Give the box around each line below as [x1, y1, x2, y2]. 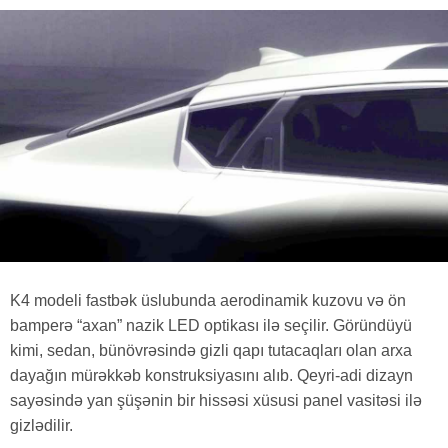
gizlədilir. [10, 417, 73, 434]
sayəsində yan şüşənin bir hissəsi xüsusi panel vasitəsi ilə [10, 392, 422, 409]
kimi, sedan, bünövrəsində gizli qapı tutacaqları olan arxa [10, 342, 412, 359]
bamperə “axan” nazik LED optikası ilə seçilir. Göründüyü [10, 317, 412, 334]
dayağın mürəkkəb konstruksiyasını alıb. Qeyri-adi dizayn [10, 367, 413, 384]
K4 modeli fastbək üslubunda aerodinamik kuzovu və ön [10, 292, 406, 309]
